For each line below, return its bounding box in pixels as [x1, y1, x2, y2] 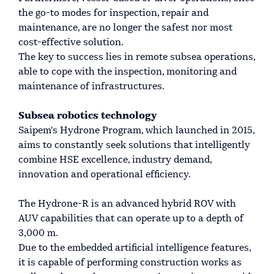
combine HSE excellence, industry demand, [18, 155, 212, 166]
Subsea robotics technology [18, 111, 157, 122]
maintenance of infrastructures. [18, 82, 165, 92]
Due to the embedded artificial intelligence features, [18, 243, 251, 254]
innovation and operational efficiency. [18, 170, 191, 180]
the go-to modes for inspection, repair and [18, 9, 209, 19]
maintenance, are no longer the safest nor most [18, 23, 232, 34]
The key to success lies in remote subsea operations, [18, 53, 255, 63]
